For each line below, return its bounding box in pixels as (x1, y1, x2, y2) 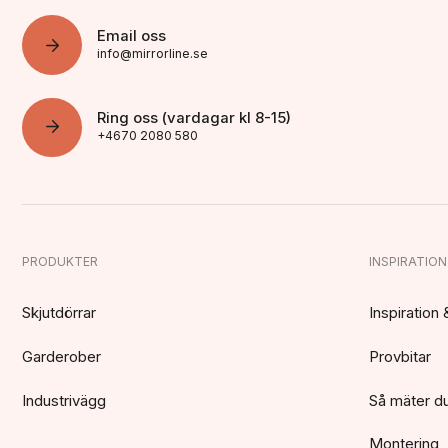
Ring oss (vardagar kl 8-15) (97, 108, 292, 127)
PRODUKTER (22, 254, 99, 270)
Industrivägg (22, 391, 107, 410)
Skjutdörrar (22, 304, 97, 323)
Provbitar (369, 347, 432, 366)
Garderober (22, 347, 102, 366)
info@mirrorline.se (97, 45, 209, 61)
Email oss (97, 26, 167, 45)
